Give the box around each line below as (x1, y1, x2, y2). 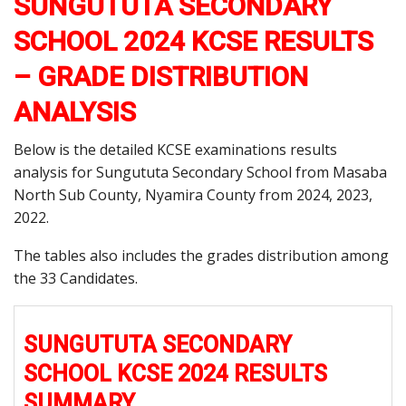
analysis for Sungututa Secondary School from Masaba (14, 162, 387, 183)
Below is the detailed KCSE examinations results (14, 140, 337, 160)
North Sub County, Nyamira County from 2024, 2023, (14, 185, 372, 206)
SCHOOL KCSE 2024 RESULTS (24, 361, 327, 388)
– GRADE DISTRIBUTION (14, 61, 308, 93)
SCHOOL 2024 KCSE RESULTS (14, 25, 373, 58)
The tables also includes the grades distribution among (14, 246, 389, 266)
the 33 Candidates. (14, 268, 138, 289)
